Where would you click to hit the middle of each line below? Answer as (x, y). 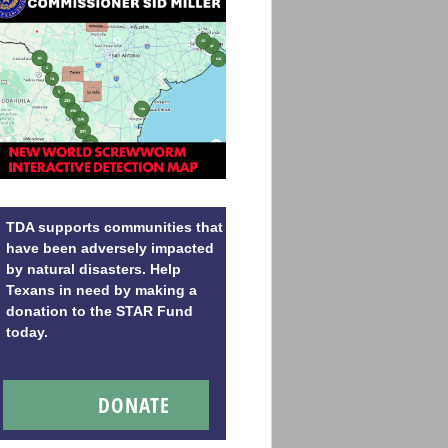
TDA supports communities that (114, 227)
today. (27, 332)
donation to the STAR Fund (99, 311)
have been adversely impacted (110, 248)
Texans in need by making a (101, 290)
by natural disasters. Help (93, 269)
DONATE (134, 404)
